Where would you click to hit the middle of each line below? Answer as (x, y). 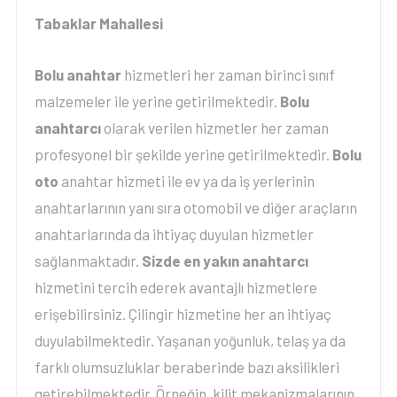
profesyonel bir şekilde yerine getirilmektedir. (183, 154)
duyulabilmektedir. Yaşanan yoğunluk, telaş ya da (190, 340)
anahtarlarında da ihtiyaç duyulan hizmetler (174, 234)
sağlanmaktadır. (88, 261)
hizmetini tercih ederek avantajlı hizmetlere (175, 287)
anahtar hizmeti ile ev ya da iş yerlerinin (187, 181)
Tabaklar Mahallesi (98, 23)
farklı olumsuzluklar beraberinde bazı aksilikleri (187, 367)
